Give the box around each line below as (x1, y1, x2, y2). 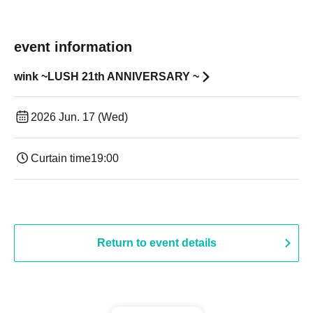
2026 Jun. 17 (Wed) (31, 111, 128, 123)
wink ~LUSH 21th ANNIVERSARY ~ (14, 71, 199, 82)
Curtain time (31, 152, 91, 164)
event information (14, 39, 132, 54)
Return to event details (96, 237, 217, 249)
